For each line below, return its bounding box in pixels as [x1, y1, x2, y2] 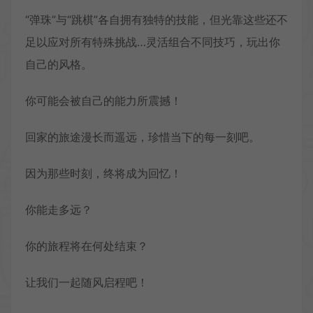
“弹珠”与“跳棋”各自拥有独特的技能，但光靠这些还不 [25, 12, 288, 27]
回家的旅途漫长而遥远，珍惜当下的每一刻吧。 [25, 129, 260, 144]
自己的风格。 [25, 57, 92, 71]
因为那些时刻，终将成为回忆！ [25, 166, 182, 180]
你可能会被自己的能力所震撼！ [25, 93, 182, 108]
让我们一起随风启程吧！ [25, 275, 148, 289]
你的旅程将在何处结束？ [25, 238, 148, 253]
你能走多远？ [25, 202, 92, 217]
